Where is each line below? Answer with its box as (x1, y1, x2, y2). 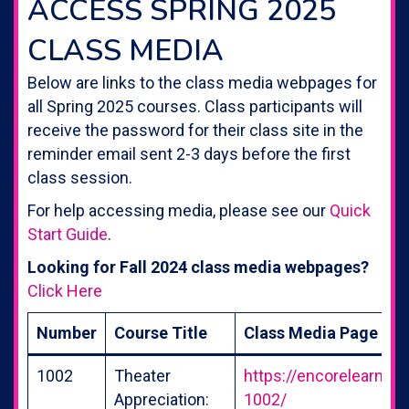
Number (37, 322, 97, 342)
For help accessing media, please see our (27, 200, 330, 220)
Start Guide (27, 224, 108, 244)
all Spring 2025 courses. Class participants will (27, 96, 362, 116)
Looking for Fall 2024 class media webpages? (27, 257, 369, 277)
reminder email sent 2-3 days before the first (27, 143, 351, 163)
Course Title (114, 322, 207, 342)
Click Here (27, 280, 102, 300)
